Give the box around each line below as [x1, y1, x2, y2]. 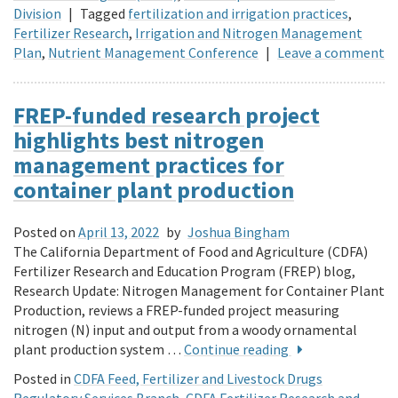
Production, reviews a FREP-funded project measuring [13, 300, 339, 319]
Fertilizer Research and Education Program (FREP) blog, [13, 261, 355, 280]
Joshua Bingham [187, 222, 290, 241]
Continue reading [184, 339, 291, 358]
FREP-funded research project [13, 99, 320, 130]
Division [13, 4, 61, 22]
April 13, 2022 [78, 222, 159, 241]
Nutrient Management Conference [48, 43, 259, 61]
